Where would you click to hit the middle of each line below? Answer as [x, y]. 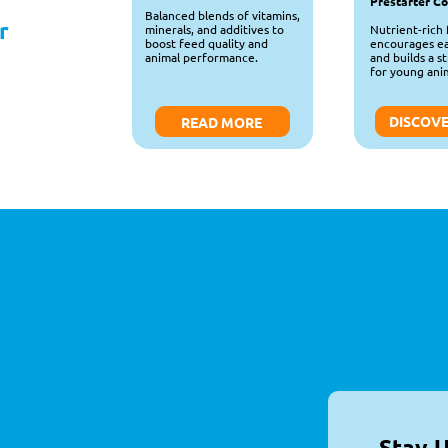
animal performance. [201, 57]
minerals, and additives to [214, 29]
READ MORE [222, 121]
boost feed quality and [206, 43]
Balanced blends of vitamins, [222, 15]
